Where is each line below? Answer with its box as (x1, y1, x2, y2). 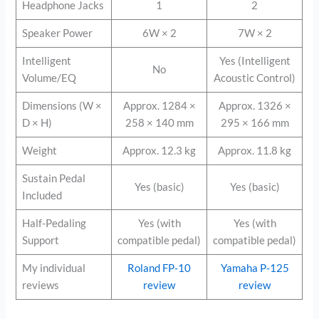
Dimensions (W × (21, 99, 102, 112)
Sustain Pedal (21, 172, 85, 184)
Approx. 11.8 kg (218, 144, 292, 157)
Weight (21, 144, 57, 157)
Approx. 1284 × (122, 99, 196, 112)
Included (21, 189, 62, 202)
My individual (21, 261, 85, 274)
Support (21, 234, 59, 246)
